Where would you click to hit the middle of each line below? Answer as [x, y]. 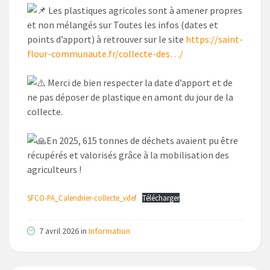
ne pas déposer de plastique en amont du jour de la [130, 97]
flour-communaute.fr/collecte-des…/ [105, 54]
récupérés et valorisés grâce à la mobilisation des [128, 155]
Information [109, 231]
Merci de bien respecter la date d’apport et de [139, 83]
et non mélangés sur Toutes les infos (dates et [123, 25]
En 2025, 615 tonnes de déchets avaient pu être [142, 141]
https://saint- [214, 39]
